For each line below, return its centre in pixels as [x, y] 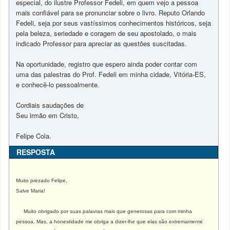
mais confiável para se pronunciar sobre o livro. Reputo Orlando [111, 13]
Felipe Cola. [34, 136]
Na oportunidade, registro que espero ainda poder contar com [107, 64]
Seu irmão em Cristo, [48, 115]
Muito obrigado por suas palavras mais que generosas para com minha [108, 211]
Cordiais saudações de [50, 105]
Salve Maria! [31, 191]
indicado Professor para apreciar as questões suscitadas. [102, 43]
